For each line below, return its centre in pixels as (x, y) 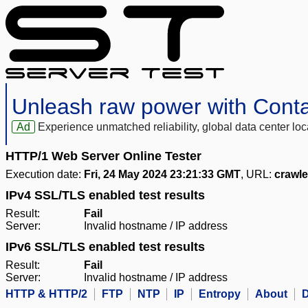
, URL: (257, 175)
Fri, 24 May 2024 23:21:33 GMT (162, 175)
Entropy (220, 294)
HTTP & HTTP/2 (46, 294)
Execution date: (45, 175)
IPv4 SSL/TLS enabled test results (105, 196)
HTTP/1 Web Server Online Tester (103, 156)
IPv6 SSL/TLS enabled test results (105, 247)
